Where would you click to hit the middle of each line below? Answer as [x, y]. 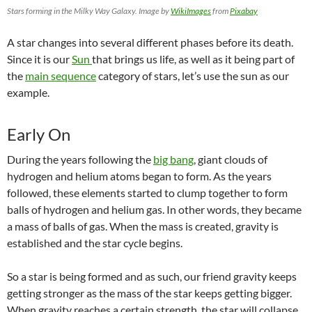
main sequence [61, 76]
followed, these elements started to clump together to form [147, 193]
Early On [39, 134]
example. [28, 93]
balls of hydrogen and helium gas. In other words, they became [154, 210]
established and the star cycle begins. [95, 243]
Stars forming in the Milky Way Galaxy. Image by [89, 11]
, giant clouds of [231, 159]
